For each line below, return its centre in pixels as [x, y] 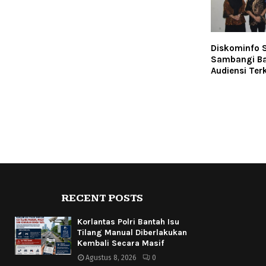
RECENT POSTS [102, 198]
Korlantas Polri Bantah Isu [128, 222]
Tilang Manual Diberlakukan [132, 233]
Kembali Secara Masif [121, 243]
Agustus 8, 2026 [111, 258]
